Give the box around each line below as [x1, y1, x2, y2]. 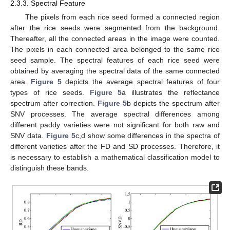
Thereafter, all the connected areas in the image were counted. [10, 34, 220, 43]
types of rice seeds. [10, 88, 90, 97]
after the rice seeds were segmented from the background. [10, 24, 220, 32]
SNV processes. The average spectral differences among [10, 110, 220, 119]
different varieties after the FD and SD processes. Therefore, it [10, 142, 220, 151]
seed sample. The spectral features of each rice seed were [10, 56, 220, 65]
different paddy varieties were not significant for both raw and [10, 121, 220, 129]
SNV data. [10, 131, 46, 140]
